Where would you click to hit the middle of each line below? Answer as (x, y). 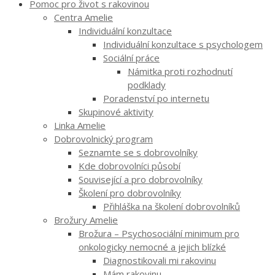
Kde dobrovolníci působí (130, 165)
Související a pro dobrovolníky (141, 179)
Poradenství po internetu (156, 98)
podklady (147, 84)
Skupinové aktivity (116, 111)
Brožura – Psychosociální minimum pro (159, 233)
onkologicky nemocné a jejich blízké (152, 246)
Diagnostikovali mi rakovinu (160, 260)
